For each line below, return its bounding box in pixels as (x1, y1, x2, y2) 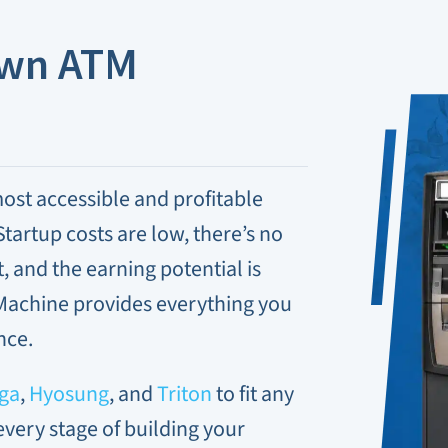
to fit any (211, 378, 294, 411)
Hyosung (28, 378, 109, 411)
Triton (156, 378, 212, 411)
